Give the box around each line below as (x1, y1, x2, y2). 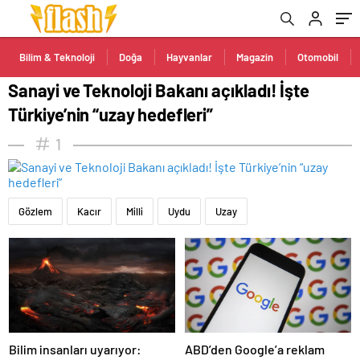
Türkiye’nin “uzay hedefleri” (8, 104, 213, 125)
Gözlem (18, 205, 52, 218)
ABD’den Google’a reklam (185, 341, 325, 357)
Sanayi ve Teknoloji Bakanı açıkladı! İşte (8, 80, 309, 100)
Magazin (236, 51, 273, 63)
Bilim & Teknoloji (19, 51, 95, 63)
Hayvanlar (166, 51, 212, 63)
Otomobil (297, 51, 338, 63)
